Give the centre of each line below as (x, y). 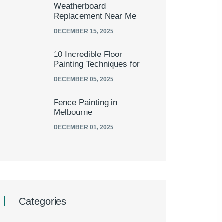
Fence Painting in (85, 103)
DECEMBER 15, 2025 (83, 31)
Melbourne (73, 112)
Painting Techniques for (97, 64)
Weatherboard (80, 6)
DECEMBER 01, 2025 (83, 128)
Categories (43, 201)
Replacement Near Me (95, 16)
